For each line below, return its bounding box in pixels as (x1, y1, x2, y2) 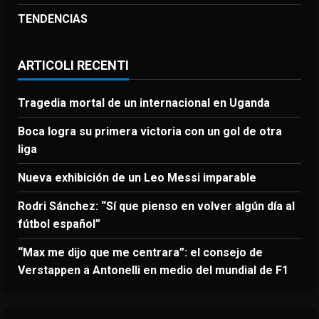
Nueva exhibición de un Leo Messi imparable (18, 170, 256, 184)
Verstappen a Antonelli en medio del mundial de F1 (18, 263, 288, 277)
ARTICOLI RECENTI (18, 57, 129, 73)
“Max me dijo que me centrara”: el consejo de (18, 245, 263, 259)
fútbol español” (18, 216, 100, 231)
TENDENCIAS (18, 11, 88, 26)
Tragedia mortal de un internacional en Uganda (18, 95, 270, 110)
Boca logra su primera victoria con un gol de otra (18, 124, 282, 138)
